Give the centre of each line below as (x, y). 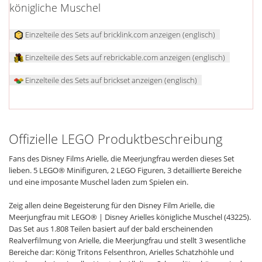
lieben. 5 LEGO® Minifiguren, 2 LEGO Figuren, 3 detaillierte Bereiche (125, 170)
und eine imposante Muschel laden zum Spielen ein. (99, 182)
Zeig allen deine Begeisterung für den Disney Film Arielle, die (112, 206)
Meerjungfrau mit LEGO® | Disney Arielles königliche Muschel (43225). (130, 217)
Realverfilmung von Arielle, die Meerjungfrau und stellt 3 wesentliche (127, 241)
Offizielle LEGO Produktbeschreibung (116, 139)
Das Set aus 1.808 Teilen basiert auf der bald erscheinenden (111, 229)
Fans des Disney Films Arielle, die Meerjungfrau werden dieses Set (122, 159)
